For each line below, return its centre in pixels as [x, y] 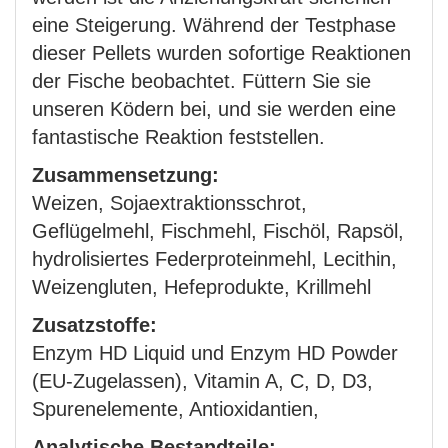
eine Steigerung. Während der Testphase [214, 25]
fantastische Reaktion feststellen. [178, 137]
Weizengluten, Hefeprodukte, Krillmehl [201, 287]
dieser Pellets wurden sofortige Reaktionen [221, 53]
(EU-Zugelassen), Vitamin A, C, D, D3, [202, 381]
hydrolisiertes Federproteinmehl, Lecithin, [214, 259]
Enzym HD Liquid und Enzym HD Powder [215, 353]
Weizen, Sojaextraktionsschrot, [169, 203]
